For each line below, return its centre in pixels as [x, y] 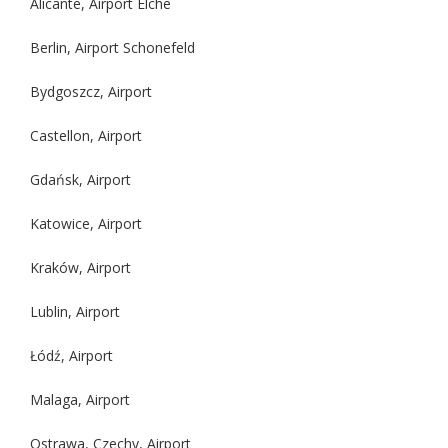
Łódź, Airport [71, 355]
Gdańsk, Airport [80, 179]
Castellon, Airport [86, 135]
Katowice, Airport [86, 223]
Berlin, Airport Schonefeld [112, 47]
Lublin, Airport [75, 311]
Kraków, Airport [80, 267]
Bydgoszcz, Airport [91, 91]
